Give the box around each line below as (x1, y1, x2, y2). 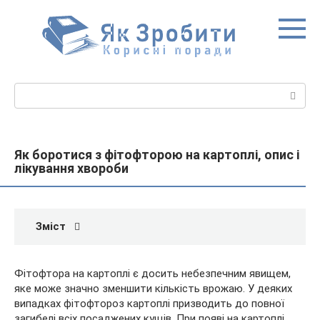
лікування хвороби (14, 161, 129, 176)
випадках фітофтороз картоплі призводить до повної (14, 297, 284, 310)
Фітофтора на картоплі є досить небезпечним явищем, (14, 267, 291, 280)
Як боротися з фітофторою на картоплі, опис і (14, 147, 299, 162)
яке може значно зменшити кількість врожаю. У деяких (14, 282, 292, 295)
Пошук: (14, 84, 49, 96)
